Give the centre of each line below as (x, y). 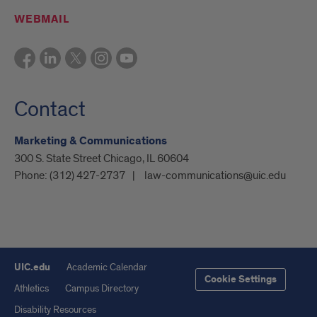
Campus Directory (102, 288)
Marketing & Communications (91, 141)
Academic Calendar (107, 267)
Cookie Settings (241, 279)
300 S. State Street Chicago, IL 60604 (102, 158)
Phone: (32, 175)
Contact (50, 109)
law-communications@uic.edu (215, 175)
